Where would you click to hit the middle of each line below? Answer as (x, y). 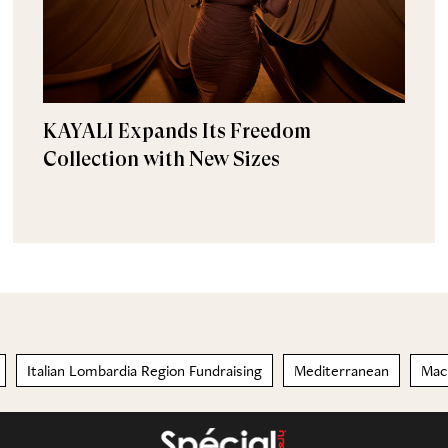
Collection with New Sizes (162, 159)
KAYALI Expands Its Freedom (177, 131)
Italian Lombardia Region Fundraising (144, 370)
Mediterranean (341, 370)
